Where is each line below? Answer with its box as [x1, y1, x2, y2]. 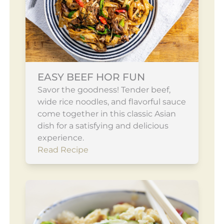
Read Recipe [37, 145, 88, 155]
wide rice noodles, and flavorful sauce [37, 97, 186, 107]
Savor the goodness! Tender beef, [37, 85, 170, 95]
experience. [37, 133, 84, 143]
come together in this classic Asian [37, 109, 176, 119]
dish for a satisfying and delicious [37, 121, 168, 131]
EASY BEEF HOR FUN [37, 71, 145, 83]
